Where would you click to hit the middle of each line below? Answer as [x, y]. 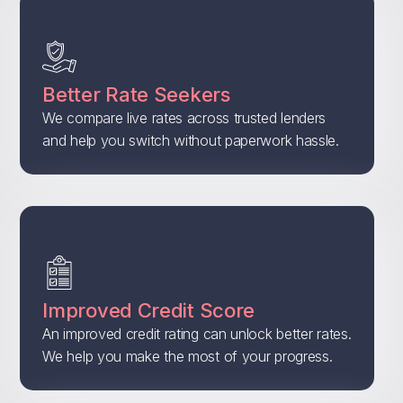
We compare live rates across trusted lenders [184, 118]
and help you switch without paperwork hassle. [191, 141]
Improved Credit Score [149, 311]
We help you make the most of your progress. [188, 357]
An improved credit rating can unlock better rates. [197, 334]
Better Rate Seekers [136, 95]
